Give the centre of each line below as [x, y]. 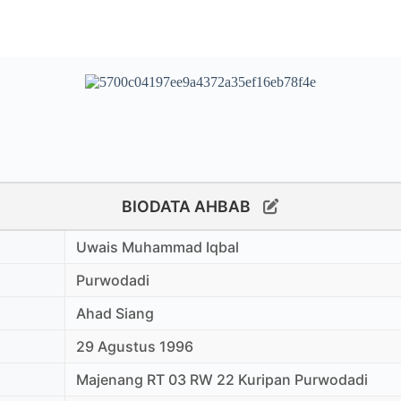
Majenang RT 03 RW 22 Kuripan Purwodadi [222, 379]
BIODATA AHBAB [188, 206]
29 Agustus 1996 [135, 346]
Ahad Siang [115, 313]
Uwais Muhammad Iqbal [158, 247]
